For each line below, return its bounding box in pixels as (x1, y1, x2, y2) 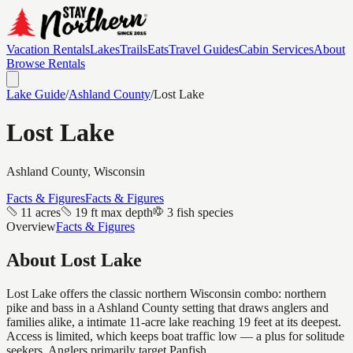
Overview (6, 219, 56, 233)
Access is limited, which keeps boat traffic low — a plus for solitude (6, 329, 344, 343)
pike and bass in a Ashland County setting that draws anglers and (6, 300, 329, 314)
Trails (120, 43, 147, 56)
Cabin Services (239, 43, 314, 56)
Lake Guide (6, 87, 65, 101)
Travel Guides (169, 43, 239, 56)
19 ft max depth (75, 205, 153, 219)
